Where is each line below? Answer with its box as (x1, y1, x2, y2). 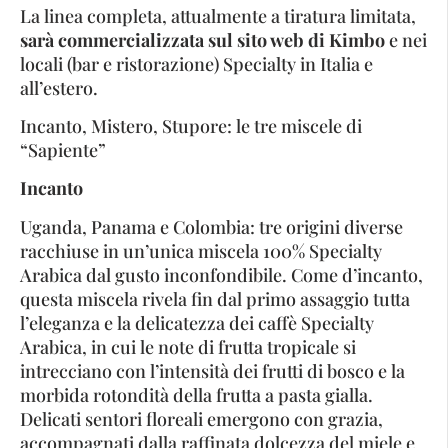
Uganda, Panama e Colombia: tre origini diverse (20, 214, 403, 239)
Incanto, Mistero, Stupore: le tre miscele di (20, 113, 362, 138)
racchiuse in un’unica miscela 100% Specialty (20, 238, 382, 263)
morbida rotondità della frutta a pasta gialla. (20, 382, 373, 407)
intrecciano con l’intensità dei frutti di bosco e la (20, 358, 405, 383)
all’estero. (20, 75, 98, 100)
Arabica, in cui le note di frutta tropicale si (20, 334, 356, 359)
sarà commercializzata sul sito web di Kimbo (20, 27, 385, 52)
